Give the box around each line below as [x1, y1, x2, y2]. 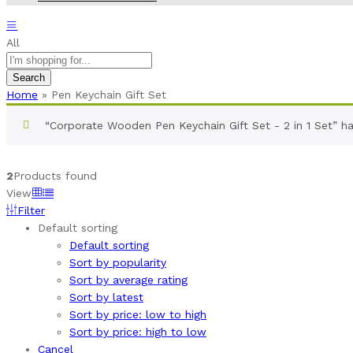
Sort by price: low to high [69, 308, 206, 321]
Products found [13, 169, 97, 183]
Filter [17, 204, 45, 217]
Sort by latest [69, 291, 143, 304]
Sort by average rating [69, 273, 188, 287]
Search [13, 72, 45, 84]
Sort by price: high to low [69, 325, 206, 339]
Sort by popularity [69, 256, 166, 269]
